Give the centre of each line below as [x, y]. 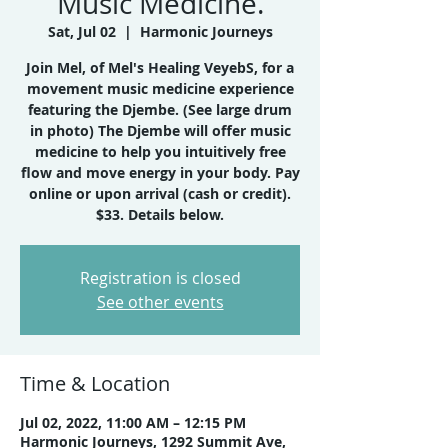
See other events [160, 302]
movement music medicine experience [160, 88]
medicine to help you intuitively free [160, 151]
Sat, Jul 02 [81, 31]
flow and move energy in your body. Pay [160, 172]
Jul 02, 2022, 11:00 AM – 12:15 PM [133, 422]
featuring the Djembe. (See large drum [160, 109]
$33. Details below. [160, 214]
